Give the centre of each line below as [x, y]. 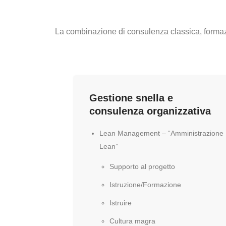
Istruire [121, 203]
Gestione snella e [131, 98]
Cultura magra [132, 221]
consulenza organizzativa [150, 111]
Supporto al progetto [142, 166]
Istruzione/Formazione [145, 185]
